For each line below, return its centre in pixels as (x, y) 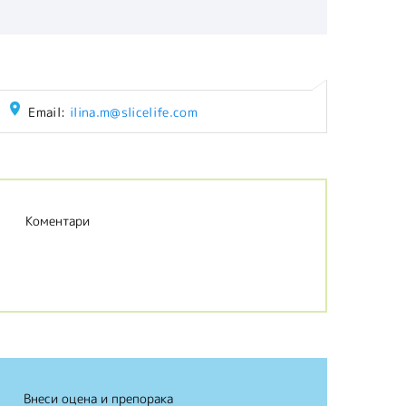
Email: (49, 112)
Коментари (58, 221)
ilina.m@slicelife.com (134, 112)
